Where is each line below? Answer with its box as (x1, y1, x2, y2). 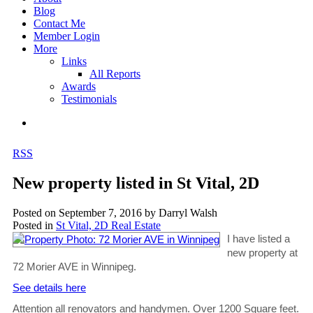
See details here (13, 282, 86, 293)
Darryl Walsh (159, 206, 217, 219)
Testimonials (61, 93, 117, 105)
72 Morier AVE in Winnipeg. (13, 261, 136, 272)
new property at (227, 247, 298, 259)
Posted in (13, 219, 53, 231)
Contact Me (34, 17, 85, 30)
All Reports (89, 68, 140, 80)
